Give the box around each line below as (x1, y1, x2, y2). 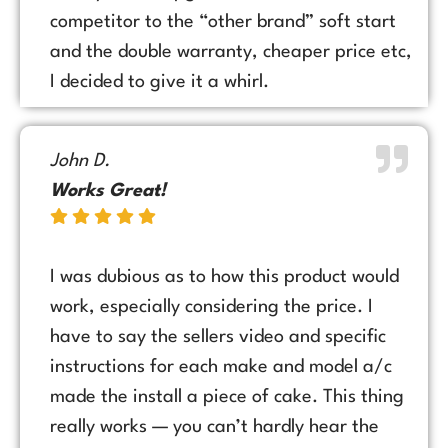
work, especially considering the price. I (50, 297, 373, 316)
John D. (50, 151, 110, 170)
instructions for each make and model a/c (50, 357, 392, 376)
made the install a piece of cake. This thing (50, 387, 404, 406)
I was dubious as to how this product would (50, 267, 399, 286)
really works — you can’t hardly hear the (50, 417, 379, 436)
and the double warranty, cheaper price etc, (50, 42, 412, 61)
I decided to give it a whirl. (50, 72, 269, 91)
